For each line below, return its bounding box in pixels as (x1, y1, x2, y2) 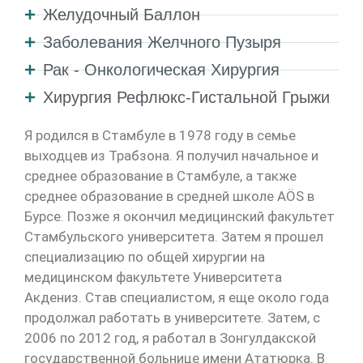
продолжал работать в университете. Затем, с (24, 310, 320, 326)
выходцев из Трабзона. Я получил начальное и (24, 147, 318, 164)
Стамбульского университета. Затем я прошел (24, 228, 323, 245)
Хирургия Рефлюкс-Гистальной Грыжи (42, 88, 330, 106)
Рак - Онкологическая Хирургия (42, 61, 280, 79)
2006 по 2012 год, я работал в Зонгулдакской (24, 330, 316, 346)
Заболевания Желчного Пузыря (42, 33, 281, 51)
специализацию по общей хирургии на (24, 249, 265, 265)
